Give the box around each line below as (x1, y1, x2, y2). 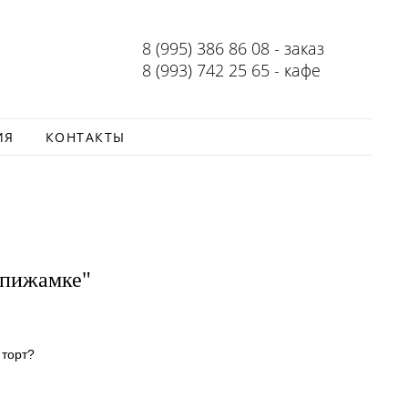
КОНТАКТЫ (45, 128, 126, 146)
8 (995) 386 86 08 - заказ (142, 37, 324, 59)
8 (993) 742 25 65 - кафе (142, 59, 321, 81)
